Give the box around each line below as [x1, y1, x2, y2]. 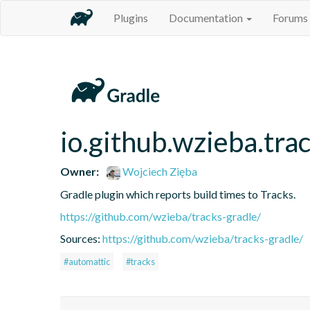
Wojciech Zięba [120, 164, 198, 178]
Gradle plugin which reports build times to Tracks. [60, 187, 295, 201]
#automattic [64, 255, 110, 267]
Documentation [169, 11, 245, 24]
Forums [273, 11, 308, 24]
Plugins [113, 11, 148, 24]
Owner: [60, 164, 99, 178]
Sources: [60, 231, 102, 245]
